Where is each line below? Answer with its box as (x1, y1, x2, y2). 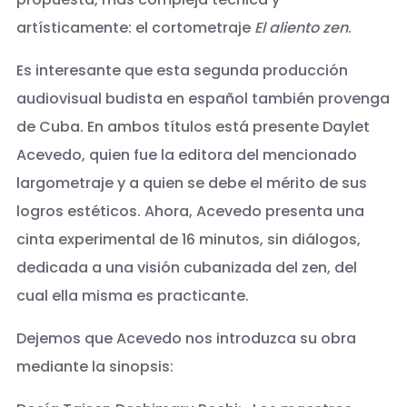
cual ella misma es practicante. (15, 285, 249, 307)
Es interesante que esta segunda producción (15, 60, 348, 82)
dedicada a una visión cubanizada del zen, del (15, 257, 357, 279)
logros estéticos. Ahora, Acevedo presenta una (15, 201, 364, 223)
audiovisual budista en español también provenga (15, 88, 390, 110)
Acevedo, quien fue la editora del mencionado (15, 144, 357, 166)
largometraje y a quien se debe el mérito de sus (15, 173, 367, 194)
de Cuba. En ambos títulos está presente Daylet (15, 116, 370, 138)
